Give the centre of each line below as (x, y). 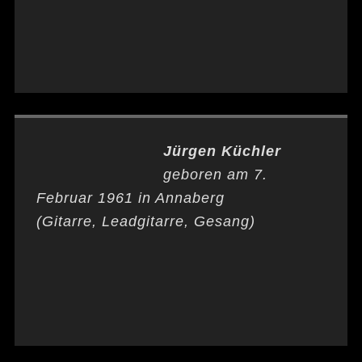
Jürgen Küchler (222, 151)
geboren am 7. (215, 175)
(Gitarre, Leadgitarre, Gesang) (145, 221)
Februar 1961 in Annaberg (130, 198)
